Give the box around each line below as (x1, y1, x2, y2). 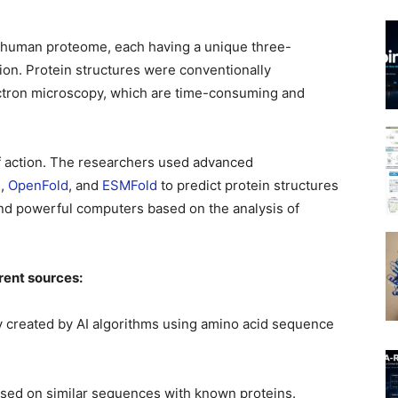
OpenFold (8, 177, 68, 194)
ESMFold (102, 177, 157, 194)
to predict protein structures (157, 177, 338, 194)
